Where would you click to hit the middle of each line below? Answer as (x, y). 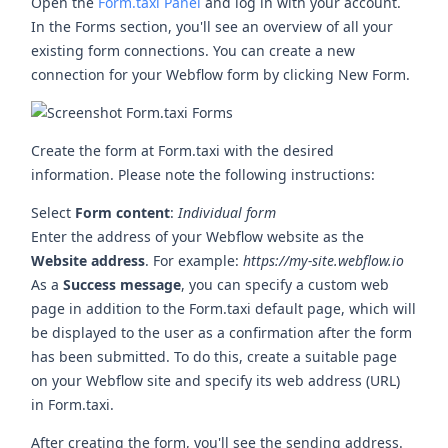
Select (53, 212)
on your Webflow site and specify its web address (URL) (216, 380)
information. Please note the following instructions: (203, 174)
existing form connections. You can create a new (193, 50)
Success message (122, 284)
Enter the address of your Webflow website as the (198, 236)
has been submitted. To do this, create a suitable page (214, 356)
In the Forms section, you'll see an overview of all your (212, 26)
